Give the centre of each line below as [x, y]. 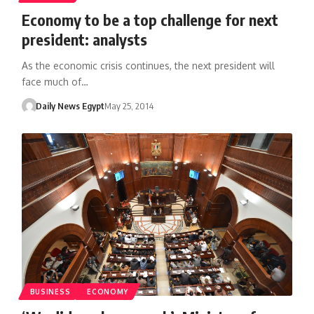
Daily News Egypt [70, 105]
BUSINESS [50, 291]
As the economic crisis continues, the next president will [148, 65]
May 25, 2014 [129, 105]
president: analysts [84, 39]
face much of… [55, 81]
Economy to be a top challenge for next [150, 19]
